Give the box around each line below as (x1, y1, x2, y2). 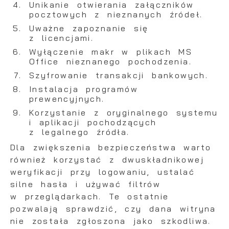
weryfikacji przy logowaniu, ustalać (10, 167, 195, 177)
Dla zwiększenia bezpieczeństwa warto (10, 142, 212, 153)
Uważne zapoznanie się (29, 23, 149, 34)
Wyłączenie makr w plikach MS (29, 47, 193, 57)
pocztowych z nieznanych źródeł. (29, 9, 203, 20)
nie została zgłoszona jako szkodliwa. (10, 216, 211, 226)
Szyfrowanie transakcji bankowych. (29, 70, 209, 81)
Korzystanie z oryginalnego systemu (29, 107, 218, 118)
